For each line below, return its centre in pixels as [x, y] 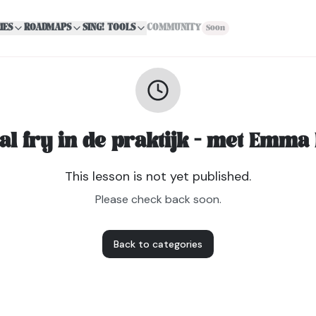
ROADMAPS [48, 28]
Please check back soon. [158, 199]
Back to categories [158, 244]
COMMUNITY [175, 28]
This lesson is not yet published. [158, 176]
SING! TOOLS [109, 28]
